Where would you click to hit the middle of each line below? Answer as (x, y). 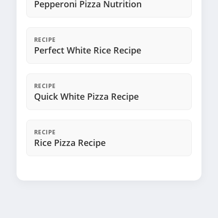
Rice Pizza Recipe (70, 143)
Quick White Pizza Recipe (86, 97)
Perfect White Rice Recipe (88, 50)
